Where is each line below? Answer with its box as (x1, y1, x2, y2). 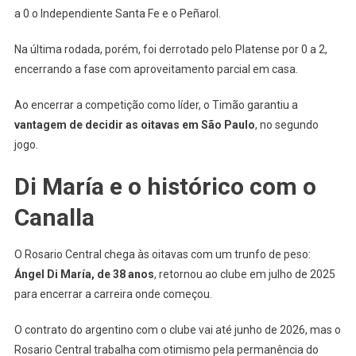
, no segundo (254, 118, 319, 131)
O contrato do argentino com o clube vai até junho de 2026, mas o (14, 323, 341, 336)
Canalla (14, 203, 95, 231)
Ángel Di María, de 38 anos (14, 267, 154, 281)
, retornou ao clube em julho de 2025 (153, 267, 335, 281)
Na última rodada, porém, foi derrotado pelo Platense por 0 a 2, (14, 42, 327, 56)
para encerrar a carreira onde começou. (14, 287, 212, 300)
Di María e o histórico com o (14, 172, 316, 200)
